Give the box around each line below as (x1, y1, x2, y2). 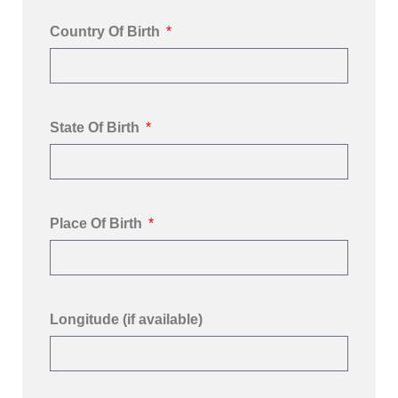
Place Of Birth (50, 216, 142, 232)
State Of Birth (50, 120, 139, 136)
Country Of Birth (50, 24, 160, 40)
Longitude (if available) (50, 312, 203, 328)
